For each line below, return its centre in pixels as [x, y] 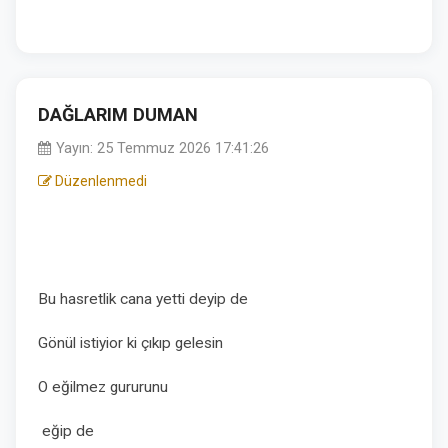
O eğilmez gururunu [105, 387]
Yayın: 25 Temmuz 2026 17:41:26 [160, 148]
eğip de [66, 431]
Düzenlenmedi [99, 181]
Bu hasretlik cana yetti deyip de [143, 299]
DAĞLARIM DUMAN [118, 114]
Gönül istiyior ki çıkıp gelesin [132, 343]
